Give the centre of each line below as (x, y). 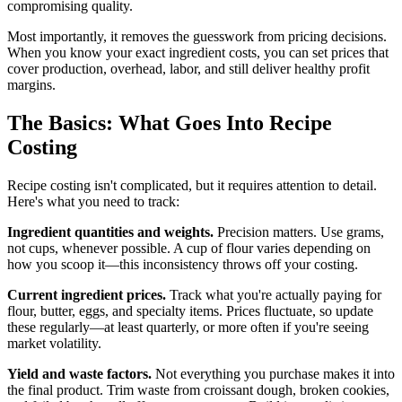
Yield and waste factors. (79, 374)
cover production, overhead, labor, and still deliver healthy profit (188, 69)
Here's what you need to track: (93, 202)
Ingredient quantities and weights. (110, 232)
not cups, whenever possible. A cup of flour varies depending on (189, 249)
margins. (31, 85)
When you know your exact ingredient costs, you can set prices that (198, 53)
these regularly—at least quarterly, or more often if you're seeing (188, 328)
